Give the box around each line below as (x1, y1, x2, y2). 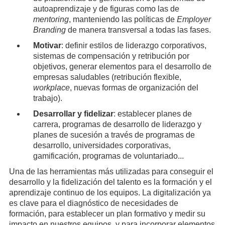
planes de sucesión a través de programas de (33, 131, 195, 140)
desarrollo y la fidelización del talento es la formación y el (9, 178, 212, 187)
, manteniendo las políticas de (68, 15, 177, 24)
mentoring (33, 15, 69, 24)
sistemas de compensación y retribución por (33, 52, 189, 61)
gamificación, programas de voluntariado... (33, 152, 184, 161)
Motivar (33, 41, 61, 50)
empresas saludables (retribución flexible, (33, 73, 181, 82)
